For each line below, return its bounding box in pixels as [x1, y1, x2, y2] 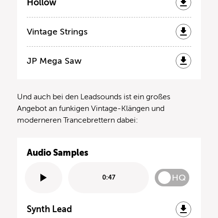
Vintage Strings [27, 26, 88, 36]
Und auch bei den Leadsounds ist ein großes [17, 92, 170, 101]
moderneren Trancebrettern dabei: [17, 115, 138, 125]
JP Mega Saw [27, 55, 82, 66]
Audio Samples [27, 147, 88, 158]
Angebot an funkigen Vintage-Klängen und [17, 104, 164, 113]
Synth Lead [27, 204, 72, 214]
